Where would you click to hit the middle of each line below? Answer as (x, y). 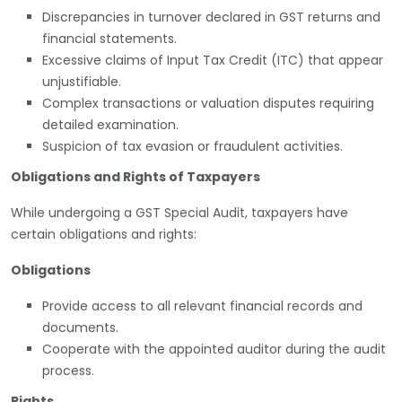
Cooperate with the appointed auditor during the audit (214, 349)
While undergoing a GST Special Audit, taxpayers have (179, 212)
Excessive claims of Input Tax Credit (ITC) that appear (213, 60)
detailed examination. (110, 124)
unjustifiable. (82, 81)
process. (68, 370)
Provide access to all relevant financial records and (202, 306)
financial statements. (109, 38)
